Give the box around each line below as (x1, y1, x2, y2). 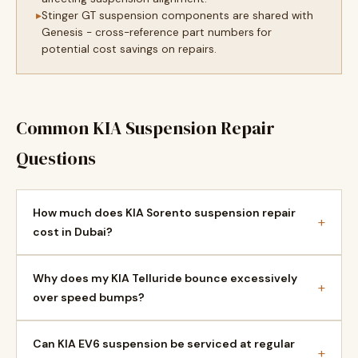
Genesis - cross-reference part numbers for (42, 26, 272, 39)
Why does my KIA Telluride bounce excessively (33, 271, 297, 285)
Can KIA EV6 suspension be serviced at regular (33, 336, 295, 351)
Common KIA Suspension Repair (16, 116, 275, 140)
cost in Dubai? (33, 225, 113, 239)
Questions (16, 146, 96, 170)
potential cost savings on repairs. (42, 42, 217, 56)
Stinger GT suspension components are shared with (42, 9, 313, 22)
